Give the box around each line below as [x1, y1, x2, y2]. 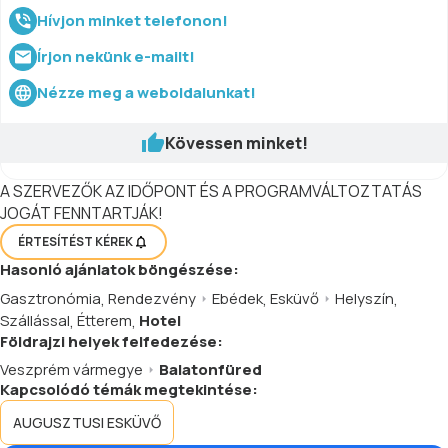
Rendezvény [108, 287, 196, 309]
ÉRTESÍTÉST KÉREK [18, 233, 133, 251]
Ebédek [212, 287, 263, 309]
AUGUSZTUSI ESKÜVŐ [13, 412, 161, 432]
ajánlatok [65, 258, 135, 280]
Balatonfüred [159, 358, 262, 380]
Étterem [77, 309, 132, 331]
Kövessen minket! [164, 131, 308, 154]
